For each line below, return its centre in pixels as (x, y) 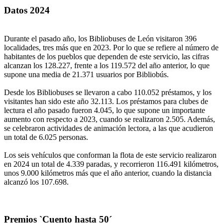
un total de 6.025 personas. (46, 137)
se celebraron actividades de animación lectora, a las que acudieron (109, 128)
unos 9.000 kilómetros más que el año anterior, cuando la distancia (108, 173)
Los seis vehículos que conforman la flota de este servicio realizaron (110, 155)
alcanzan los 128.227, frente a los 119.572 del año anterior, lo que (107, 65)
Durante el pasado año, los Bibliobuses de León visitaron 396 (100, 38)
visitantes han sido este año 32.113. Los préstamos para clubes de (106, 101)
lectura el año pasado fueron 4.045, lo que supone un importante (105, 110)
